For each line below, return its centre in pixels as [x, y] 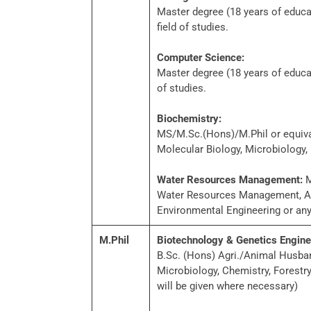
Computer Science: [201, 58]
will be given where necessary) [227, 286]
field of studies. [193, 27]
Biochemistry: [189, 119]
